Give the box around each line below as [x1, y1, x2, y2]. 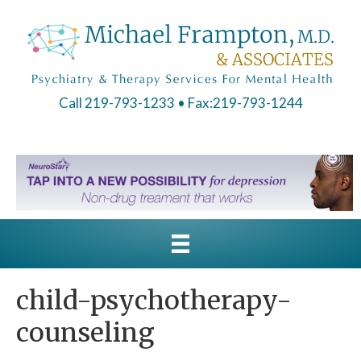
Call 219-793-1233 [58, 94, 175, 111]
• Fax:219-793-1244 [176, 94, 303, 111]
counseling [16, 316, 155, 349]
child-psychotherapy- [16, 284, 292, 317]
